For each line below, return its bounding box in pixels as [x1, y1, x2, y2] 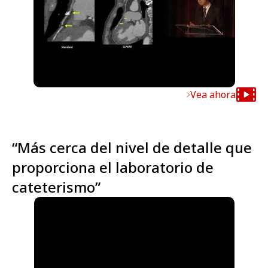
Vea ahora [190, 88, 236, 102]
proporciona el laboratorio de [12, 157, 214, 178]
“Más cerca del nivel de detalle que [12, 138, 252, 158]
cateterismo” [12, 177, 100, 197]
